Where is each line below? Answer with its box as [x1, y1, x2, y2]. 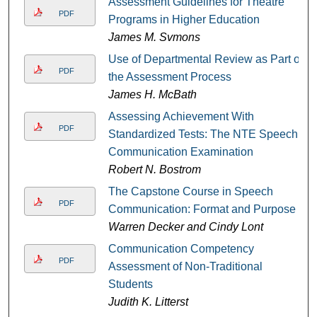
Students [108, 277, 153, 290]
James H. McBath [108, 88, 197, 100]
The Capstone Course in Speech [108, 185, 273, 197]
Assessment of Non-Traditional [108, 260, 263, 272]
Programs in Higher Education [108, 13, 260, 25]
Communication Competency [108, 242, 254, 255]
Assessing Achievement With [108, 110, 254, 122]
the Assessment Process [108, 70, 231, 83]
